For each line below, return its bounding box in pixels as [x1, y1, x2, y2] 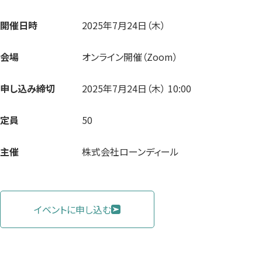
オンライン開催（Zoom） [82, 49, 178, 64]
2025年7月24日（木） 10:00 [82, 81, 191, 95]
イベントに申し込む [34, 202, 111, 216]
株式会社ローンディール [82, 144, 179, 158]
